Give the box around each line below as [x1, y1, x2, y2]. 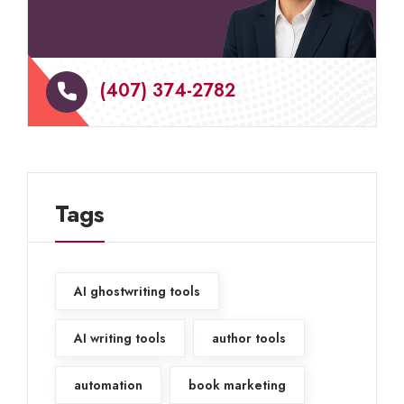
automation [74, 376, 142, 394]
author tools [212, 329, 286, 347]
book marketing [188, 376, 286, 394]
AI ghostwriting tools [74, 282, 200, 300]
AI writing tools [74, 329, 166, 347]
